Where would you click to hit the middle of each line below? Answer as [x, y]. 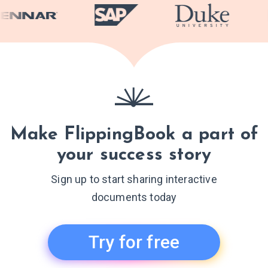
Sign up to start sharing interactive [134, 179]
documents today [134, 197]
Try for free [134, 242]
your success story [134, 156]
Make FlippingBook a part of [134, 135]
